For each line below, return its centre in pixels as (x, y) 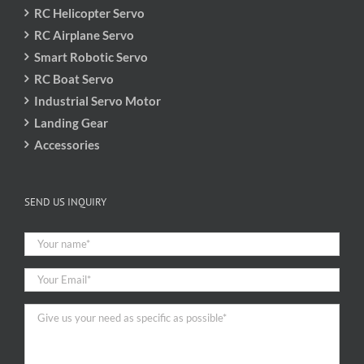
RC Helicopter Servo (89, 13)
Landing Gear (71, 122)
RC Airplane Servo (84, 35)
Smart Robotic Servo (91, 56)
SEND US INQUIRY (65, 201)
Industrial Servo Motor (97, 100)
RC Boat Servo (74, 78)
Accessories (67, 144)
